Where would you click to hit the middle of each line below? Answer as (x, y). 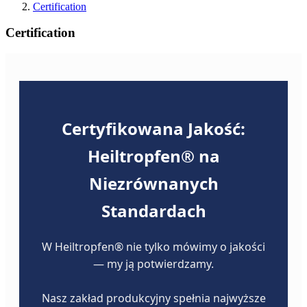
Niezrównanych (153, 184)
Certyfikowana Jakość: (153, 129)
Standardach (153, 211)
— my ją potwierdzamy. (153, 264)
